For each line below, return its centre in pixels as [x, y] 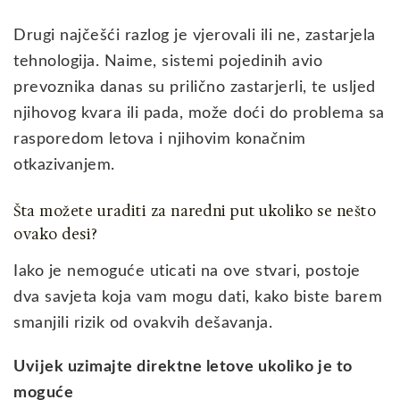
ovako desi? [56, 234]
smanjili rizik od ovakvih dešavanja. [143, 324]
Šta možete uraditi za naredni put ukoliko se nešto [195, 211]
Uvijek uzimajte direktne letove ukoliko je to [183, 367]
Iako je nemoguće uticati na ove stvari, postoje [187, 272]
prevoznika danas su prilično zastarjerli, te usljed [195, 87]
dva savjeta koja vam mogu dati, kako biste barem [198, 298]
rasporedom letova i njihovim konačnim [160, 139]
